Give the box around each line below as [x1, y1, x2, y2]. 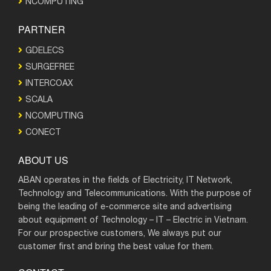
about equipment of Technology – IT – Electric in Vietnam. [18, 214, 248, 227]
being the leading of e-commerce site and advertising [18, 200, 232, 214]
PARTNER [18, 22, 65, 36]
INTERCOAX [25, 77, 73, 90]
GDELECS [25, 44, 64, 57]
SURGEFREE [25, 60, 74, 74]
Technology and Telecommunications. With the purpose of [18, 187, 252, 200]
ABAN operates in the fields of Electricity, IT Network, [18, 174, 232, 187]
